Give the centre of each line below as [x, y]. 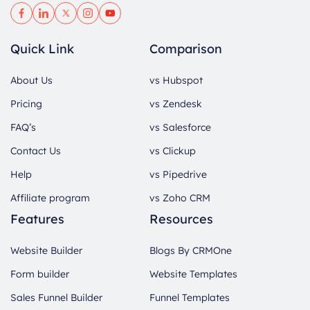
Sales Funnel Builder [56, 297]
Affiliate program [50, 198]
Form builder [40, 274]
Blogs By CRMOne [191, 250]
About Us [31, 80]
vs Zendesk [176, 103]
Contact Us [36, 151]
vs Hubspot [176, 80]
